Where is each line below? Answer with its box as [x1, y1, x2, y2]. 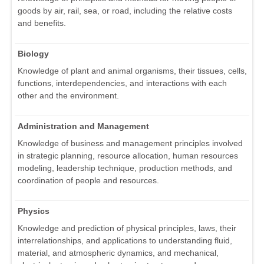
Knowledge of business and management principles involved [18, 138, 243, 148]
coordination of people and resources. [18, 175, 159, 185]
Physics [18, 206, 49, 216]
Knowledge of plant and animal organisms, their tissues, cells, [18, 65, 247, 75]
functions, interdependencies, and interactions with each [18, 78, 227, 88]
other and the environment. [18, 90, 119, 100]
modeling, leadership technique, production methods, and [18, 163, 232, 173]
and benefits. [18, 18, 66, 28]
